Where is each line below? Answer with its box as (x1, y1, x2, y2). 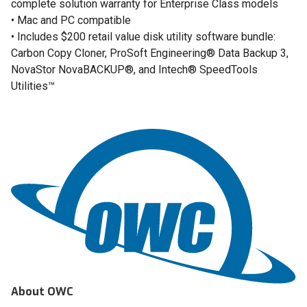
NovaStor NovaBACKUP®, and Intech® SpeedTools (11, 63, 258, 76)
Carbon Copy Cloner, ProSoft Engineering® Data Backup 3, (11, 47, 288, 60)
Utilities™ (11, 79, 55, 93)
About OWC (11, 284, 73, 299)
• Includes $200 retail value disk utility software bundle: (11, 30, 275, 43)
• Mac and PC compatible (11, 14, 131, 27)
